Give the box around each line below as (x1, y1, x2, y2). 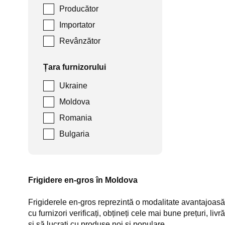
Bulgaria (59, 130, 89, 138)
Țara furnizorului (43, 63, 106, 71)
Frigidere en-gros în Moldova (28, 176, 138, 184)
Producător (59, 5, 98, 13)
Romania (59, 114, 92, 122)
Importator (59, 21, 95, 29)
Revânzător (59, 37, 100, 45)
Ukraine (59, 81, 87, 90)
